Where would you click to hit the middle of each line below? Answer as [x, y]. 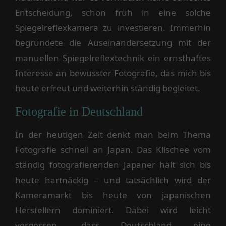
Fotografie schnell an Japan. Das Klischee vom [113, 150]
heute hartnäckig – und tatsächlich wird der [113, 180]
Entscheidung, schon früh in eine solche [113, 13]
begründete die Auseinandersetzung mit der [113, 43]
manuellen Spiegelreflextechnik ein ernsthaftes [113, 58]
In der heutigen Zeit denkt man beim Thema [113, 135]
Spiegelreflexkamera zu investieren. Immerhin [113, 28]
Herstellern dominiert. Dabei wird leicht [113, 210]
